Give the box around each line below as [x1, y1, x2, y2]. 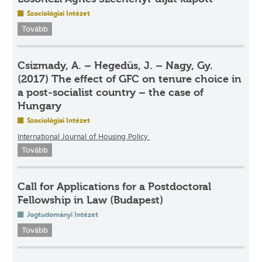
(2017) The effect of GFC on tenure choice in [18, 72, 242, 85]
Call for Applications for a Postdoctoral [18, 180, 212, 193]
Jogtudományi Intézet [25, 209, 99, 219]
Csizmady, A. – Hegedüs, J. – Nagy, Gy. [18, 58, 213, 72]
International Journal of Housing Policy [18, 130, 150, 142]
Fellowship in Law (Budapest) [18, 193, 164, 206]
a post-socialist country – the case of [18, 85, 204, 99]
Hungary [18, 99, 62, 112]
